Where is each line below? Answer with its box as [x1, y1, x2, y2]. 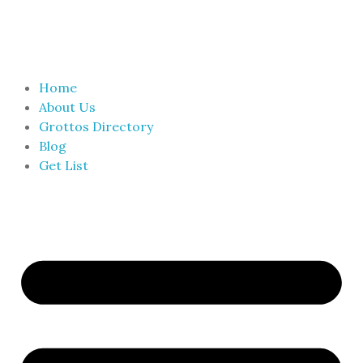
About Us [39, 99, 96, 115]
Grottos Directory [39, 118, 153, 135]
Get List [39, 157, 88, 173]
